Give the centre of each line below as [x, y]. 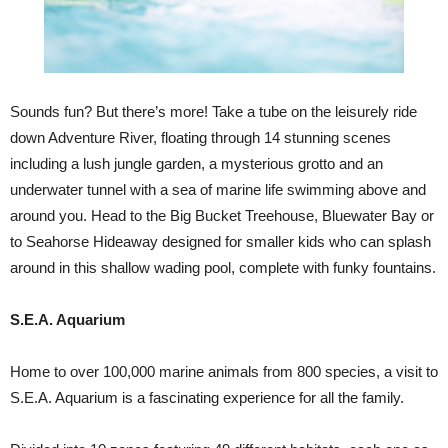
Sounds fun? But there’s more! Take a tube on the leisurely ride [213, 111]
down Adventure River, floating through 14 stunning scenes [200, 137]
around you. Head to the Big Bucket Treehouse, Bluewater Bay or [222, 215]
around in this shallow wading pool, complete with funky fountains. [223, 267]
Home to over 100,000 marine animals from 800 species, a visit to [224, 371]
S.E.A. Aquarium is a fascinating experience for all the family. [207, 397]
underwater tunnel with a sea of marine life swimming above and [218, 189]
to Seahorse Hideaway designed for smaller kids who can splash [220, 241]
